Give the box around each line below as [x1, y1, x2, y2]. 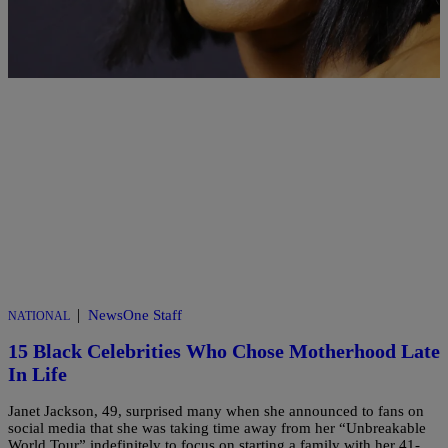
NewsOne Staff [88, 306, 182, 323]
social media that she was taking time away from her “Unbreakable [8, 419, 426, 436]
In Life [8, 363, 67, 386]
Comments [8, 14, 76, 32]
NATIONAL [8, 308, 70, 323]
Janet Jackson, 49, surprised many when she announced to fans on [8, 402, 424, 419]
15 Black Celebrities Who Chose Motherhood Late [8, 340, 440, 363]
